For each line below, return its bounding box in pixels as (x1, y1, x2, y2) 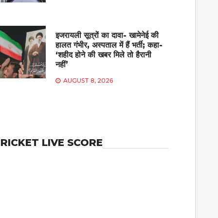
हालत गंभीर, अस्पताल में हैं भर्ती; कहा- (55, 40, 163, 50)
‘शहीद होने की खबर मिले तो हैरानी (55, 50, 152, 59)
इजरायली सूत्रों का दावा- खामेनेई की (55, 30, 159, 40)
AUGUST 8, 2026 (63, 76, 113, 84)
